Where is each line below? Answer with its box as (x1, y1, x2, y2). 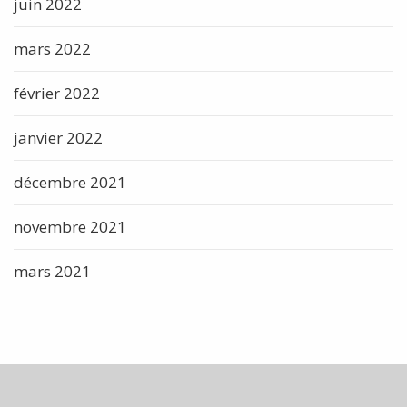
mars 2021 (14, 260, 91, 282)
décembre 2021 (14, 171, 126, 193)
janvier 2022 (14, 126, 103, 148)
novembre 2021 (14, 215, 126, 237)
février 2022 (14, 82, 100, 104)
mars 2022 (14, 37, 91, 59)
